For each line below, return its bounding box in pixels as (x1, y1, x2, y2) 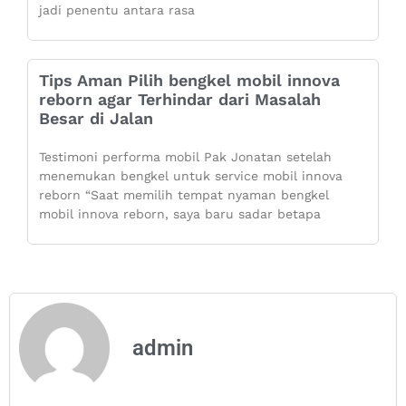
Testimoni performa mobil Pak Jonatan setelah (39, 149, 332, 164)
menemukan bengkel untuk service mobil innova (39, 168, 343, 183)
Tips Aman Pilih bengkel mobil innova (39, 70, 340, 90)
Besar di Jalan (39, 108, 153, 128)
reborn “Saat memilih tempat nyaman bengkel (39, 187, 329, 202)
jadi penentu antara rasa (39, 2, 195, 17)
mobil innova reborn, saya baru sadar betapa (39, 206, 321, 221)
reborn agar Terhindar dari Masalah (39, 89, 321, 109)
